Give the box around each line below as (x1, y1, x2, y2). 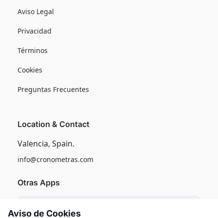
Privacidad (18, 26, 52, 36)
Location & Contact (18, 119, 90, 129)
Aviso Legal (18, 6, 54, 16)
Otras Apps (18, 177, 60, 187)
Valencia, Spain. (18, 138, 74, 149)
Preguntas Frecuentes (18, 84, 89, 94)
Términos (18, 45, 48, 55)
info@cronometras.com (18, 154, 93, 164)
